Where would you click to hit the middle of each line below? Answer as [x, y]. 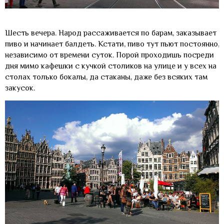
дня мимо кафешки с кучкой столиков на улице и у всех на [111, 66]
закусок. [20, 88]
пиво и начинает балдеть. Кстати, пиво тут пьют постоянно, [112, 44]
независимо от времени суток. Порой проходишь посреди [109, 55]
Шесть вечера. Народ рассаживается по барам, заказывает [111, 33]
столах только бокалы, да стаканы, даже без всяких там [106, 77]
